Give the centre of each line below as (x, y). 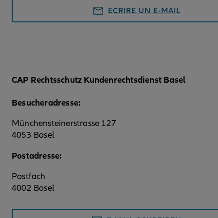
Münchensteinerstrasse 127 (64, 124)
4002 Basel (33, 188)
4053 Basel (33, 135)
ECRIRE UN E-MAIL (144, 11)
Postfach (29, 177)
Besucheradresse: (47, 103)
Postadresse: (38, 156)
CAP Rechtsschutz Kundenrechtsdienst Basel (99, 80)
